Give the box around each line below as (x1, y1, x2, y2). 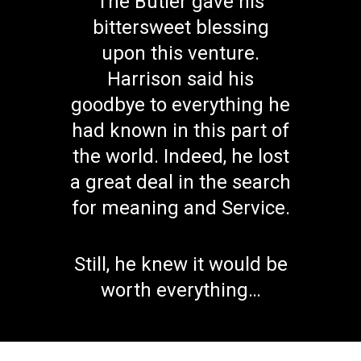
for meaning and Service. (71, 196, 290, 219)
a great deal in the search (70, 170, 291, 193)
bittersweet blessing (92, 15, 269, 39)
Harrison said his (107, 67, 254, 90)
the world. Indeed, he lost (72, 144, 289, 168)
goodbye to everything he (71, 93, 290, 116)
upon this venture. (102, 41, 259, 64)
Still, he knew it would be (73, 252, 288, 276)
